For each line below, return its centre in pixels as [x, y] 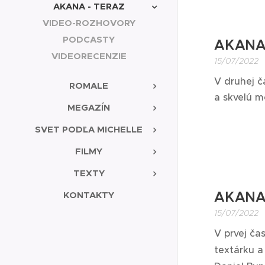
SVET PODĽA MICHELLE [89, 129]
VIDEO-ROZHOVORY [89, 22]
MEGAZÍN [89, 107]
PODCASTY [89, 39]
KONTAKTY [89, 195]
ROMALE [89, 85]
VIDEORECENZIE [89, 56]
